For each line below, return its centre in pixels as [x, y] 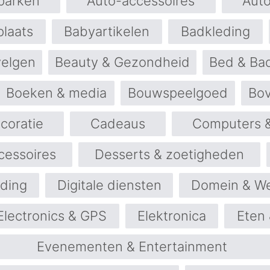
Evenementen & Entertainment [132, 246]
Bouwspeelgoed [177, 93]
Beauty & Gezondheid [122, 62]
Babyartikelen [107, 31]
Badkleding [215, 31]
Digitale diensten [109, 185]
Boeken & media [57, 93]
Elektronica [171, 216]
